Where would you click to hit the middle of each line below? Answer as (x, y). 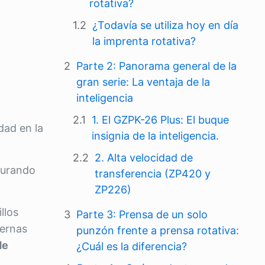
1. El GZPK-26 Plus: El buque (160, 120)
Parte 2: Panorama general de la (156, 66)
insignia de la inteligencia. (155, 136)
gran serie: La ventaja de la (143, 82)
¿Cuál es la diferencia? (132, 246)
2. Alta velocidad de (144, 158)
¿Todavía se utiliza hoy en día (165, 25)
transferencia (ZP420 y (153, 174)
